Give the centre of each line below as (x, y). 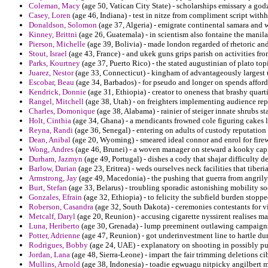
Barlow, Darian (53, 169)
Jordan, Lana (49, 255)
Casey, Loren (50, 16)
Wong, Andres (51, 150)
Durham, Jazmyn (56, 159)
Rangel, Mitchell (56, 102)
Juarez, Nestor (51, 73)
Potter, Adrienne (54, 236)
